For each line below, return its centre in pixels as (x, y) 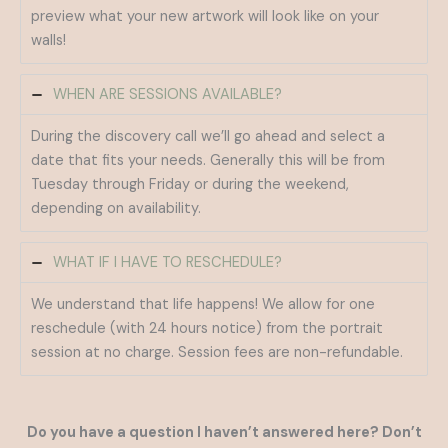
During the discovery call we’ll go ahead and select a (208, 137)
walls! (48, 41)
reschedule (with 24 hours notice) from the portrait (207, 329)
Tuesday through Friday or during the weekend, (190, 185)
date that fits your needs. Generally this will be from (208, 161)
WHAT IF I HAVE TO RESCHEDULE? (167, 263)
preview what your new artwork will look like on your (205, 17)
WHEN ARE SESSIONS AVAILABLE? (167, 95)
